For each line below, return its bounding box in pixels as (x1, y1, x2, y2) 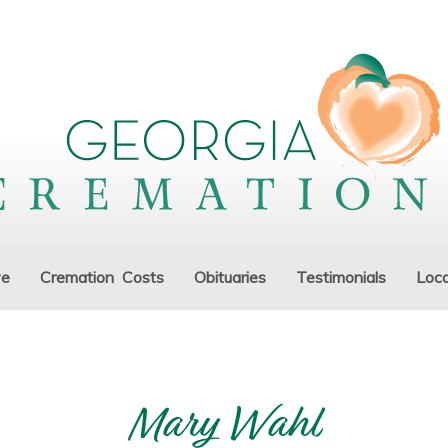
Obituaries (194, 267, 266, 287)
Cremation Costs (40, 267, 164, 287)
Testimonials (296, 267, 386, 287)
